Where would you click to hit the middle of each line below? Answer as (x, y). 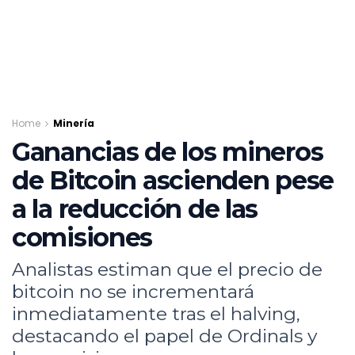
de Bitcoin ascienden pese (173, 180)
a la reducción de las (135, 209)
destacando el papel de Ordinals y (164, 336)
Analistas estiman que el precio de (167, 269)
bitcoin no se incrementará (133, 291)
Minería (74, 123)
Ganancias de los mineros (168, 152)
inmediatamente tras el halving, (156, 313)
